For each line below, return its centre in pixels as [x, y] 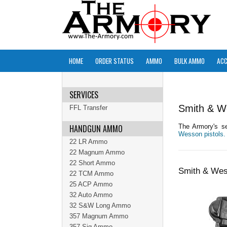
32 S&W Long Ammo [100, 205]
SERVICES [84, 95]
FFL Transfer [88, 108]
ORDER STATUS [115, 61]
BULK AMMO [190, 61]
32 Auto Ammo [91, 195]
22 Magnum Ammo [97, 152]
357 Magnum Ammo [99, 216]
